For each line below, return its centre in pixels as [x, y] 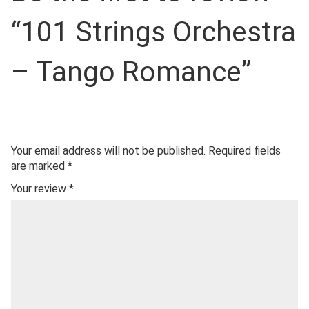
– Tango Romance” [131, 72]
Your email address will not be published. [108, 151]
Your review [40, 189]
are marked [39, 166]
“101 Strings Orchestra [153, 32]
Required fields [245, 151]
